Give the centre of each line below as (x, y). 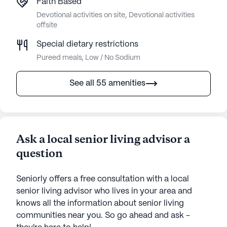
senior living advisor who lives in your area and (104, 192)
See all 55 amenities (107, 84)
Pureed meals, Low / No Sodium (88, 58)
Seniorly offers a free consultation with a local (103, 179)
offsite (47, 26)
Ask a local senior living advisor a (103, 140)
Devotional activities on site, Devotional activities (116, 15)
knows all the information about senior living (100, 204)
